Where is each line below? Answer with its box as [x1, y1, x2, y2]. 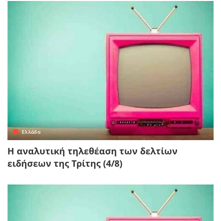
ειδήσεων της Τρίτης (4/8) [7, 157, 122, 170]
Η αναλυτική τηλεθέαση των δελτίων [7, 145, 178, 157]
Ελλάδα [22, 128, 41, 136]
